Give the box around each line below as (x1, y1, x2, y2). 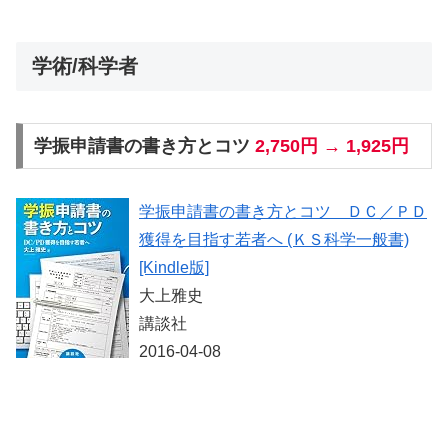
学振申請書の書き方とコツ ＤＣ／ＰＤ (139, 203, 427, 221)
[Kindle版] (139, 259, 209, 277)
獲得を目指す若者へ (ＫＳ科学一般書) (139, 231, 409, 249)
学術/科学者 (32, 54, 138, 77)
